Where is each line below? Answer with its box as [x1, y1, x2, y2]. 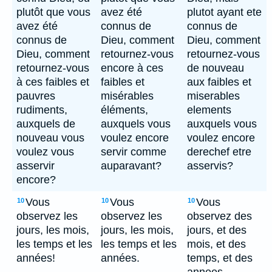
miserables [187, 90, 240, 102]
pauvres [16, 90, 55, 102]
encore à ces [101, 62, 163, 74]
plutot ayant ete [187, 6, 262, 18]
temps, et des [187, 252, 253, 264]
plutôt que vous [16, 6, 90, 18]
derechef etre [187, 146, 251, 158]
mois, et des [187, 238, 246, 250]
